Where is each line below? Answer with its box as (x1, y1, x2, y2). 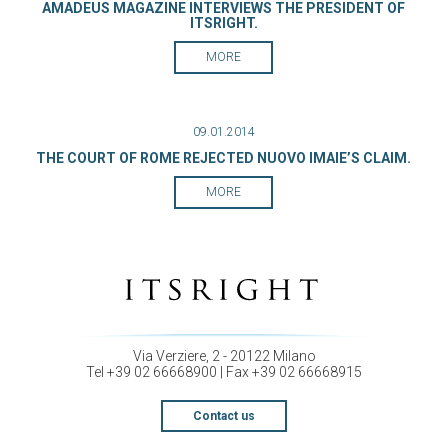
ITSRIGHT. (189, 15, 258, 31)
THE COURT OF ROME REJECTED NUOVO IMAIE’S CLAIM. (36, 150, 411, 166)
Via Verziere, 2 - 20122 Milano (132, 348, 316, 365)
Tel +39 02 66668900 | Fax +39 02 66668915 (86, 364, 362, 381)
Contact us (193, 409, 255, 424)
